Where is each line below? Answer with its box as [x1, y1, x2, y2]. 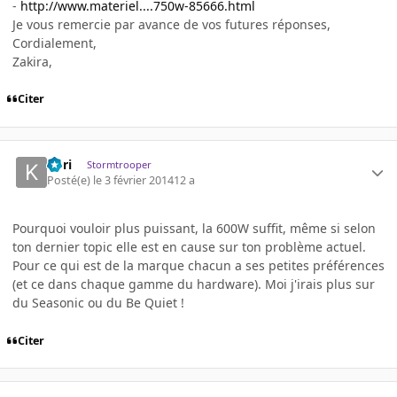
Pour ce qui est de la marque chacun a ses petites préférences [12, 257, 385, 275]
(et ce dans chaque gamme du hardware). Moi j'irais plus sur [12, 276, 375, 293]
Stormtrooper [86, 157, 152, 171]
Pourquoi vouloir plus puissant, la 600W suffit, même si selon [12, 220, 376, 237]
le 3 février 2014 [93, 173, 175, 189]
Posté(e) [47, 173, 94, 189]
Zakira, [12, 52, 52, 70]
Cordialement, [12, 34, 97, 51]
